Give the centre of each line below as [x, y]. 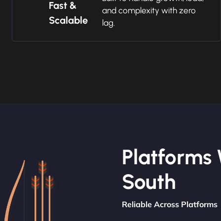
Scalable [69, 20]
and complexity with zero [149, 10]
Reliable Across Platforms [169, 204]
